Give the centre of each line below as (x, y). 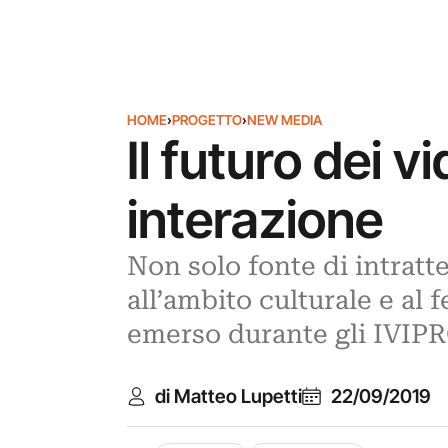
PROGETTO (206, 120)
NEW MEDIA (284, 120)
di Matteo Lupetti (229, 396)
